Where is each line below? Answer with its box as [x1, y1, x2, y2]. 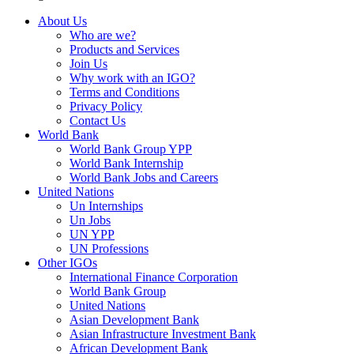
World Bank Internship [70, 156, 183, 171]
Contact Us [70, 114, 126, 128]
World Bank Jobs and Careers [70, 171, 218, 185]
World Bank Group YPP [70, 142, 192, 156]
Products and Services [70, 43, 179, 57]
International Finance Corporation [70, 270, 238, 284]
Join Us [70, 57, 107, 71]
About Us [38, 14, 87, 28]
